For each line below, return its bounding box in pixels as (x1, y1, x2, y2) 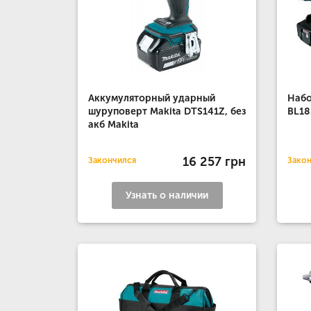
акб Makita (88, 119, 139, 131)
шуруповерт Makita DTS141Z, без (88, 106, 246, 117)
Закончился (88, 155, 136, 165)
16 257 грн (183, 153, 246, 169)
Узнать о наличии (126, 190, 209, 201)
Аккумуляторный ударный (88, 92, 215, 104)
